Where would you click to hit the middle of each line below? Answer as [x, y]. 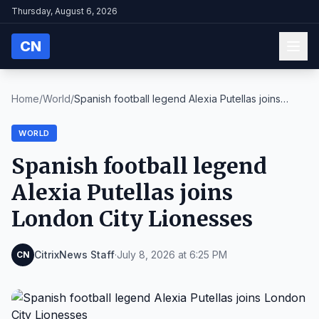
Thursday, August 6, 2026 [64, 11]
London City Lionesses [132, 219]
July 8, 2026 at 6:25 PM [172, 255]
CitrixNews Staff [74, 255]
